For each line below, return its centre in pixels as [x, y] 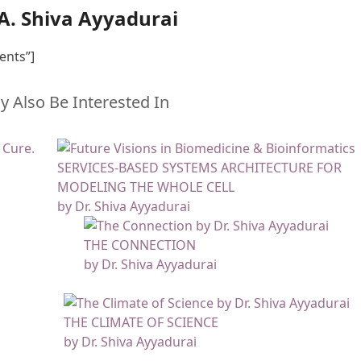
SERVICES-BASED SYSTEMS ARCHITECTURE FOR [200, 168]
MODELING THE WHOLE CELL [146, 187]
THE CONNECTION [140, 245]
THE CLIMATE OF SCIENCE [141, 323]
